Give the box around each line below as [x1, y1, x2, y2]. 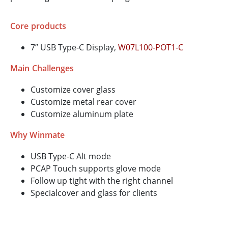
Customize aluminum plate [31, 108, 133, 120]
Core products [10, 20, 67, 32]
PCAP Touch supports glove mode [31, 163, 161, 175]
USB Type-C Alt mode [31, 151, 111, 162]
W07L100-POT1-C [118, 42, 183, 53]
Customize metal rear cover [31, 96, 136, 108]
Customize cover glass [31, 84, 116, 96]
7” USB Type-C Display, [31, 42, 118, 53]
